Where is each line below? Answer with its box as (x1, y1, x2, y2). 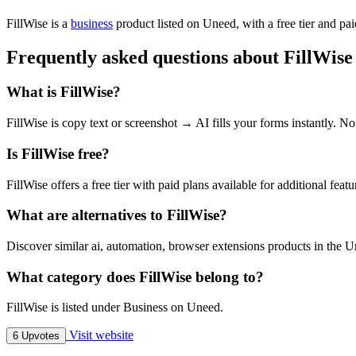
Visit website (66, 328, 133, 342)
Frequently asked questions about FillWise (6, 46, 353, 68)
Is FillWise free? (6, 145, 110, 162)
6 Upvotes (13, 330, 60, 342)
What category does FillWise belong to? (6, 268, 264, 285)
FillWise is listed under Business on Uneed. (6, 300, 223, 315)
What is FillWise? (6, 83, 121, 101)
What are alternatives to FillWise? (6, 207, 227, 224)
